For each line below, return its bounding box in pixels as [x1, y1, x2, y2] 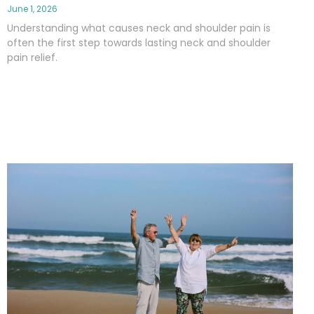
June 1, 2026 [7, 2, 57, 15]
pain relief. [7, 50, 57, 64]
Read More [7, 86, 67, 102]
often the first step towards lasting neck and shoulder [7, 35, 271, 50]
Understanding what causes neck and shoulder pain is [7, 20, 271, 35]
